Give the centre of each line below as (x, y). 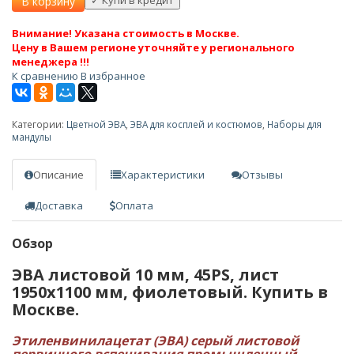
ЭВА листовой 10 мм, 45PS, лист (145, 275)
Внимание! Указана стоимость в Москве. (126, 34)
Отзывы (262, 175)
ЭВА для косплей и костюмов (196, 124)
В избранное (113, 76)
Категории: (39, 124)
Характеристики (163, 175)
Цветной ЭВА (96, 124)
